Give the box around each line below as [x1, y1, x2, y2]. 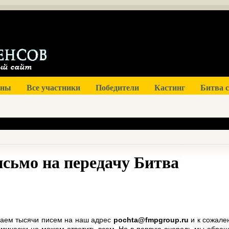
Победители [96, 81, 139, 93]
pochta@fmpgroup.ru [113, 216, 189, 224]
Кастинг [154, 81, 185, 93]
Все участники [27, 81, 80, 93]
